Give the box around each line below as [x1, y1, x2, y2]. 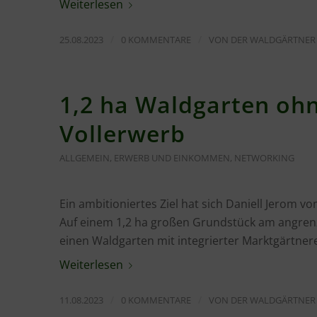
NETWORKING [234, 151, 294, 164]
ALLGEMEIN [59, 151, 110, 164]
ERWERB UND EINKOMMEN [113, 151, 230, 164]
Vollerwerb [59, 117, 185, 149]
